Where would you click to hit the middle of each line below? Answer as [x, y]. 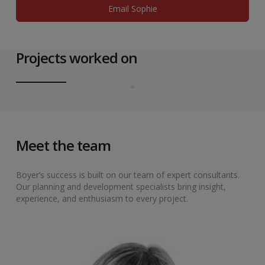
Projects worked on [77, 58]
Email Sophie [132, 9]
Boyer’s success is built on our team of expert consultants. [128, 175]
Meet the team [64, 146]
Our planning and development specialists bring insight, [121, 187]
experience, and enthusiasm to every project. [102, 199]
